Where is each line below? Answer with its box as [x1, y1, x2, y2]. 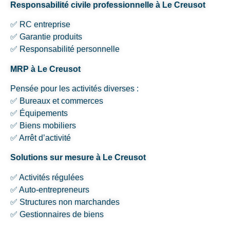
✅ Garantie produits [10, 32, 82, 42]
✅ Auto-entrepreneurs [10, 185, 89, 194]
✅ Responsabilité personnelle [10, 45, 120, 54]
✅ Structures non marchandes [10, 197, 120, 206]
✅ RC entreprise [10, 20, 70, 29]
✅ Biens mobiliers [10, 121, 76, 130]
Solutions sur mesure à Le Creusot [10, 153, 146, 162]
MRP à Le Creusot [10, 64, 81, 73]
